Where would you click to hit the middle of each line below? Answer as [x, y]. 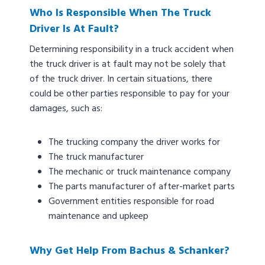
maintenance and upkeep [98, 217]
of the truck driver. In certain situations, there [121, 80]
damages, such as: [66, 109]
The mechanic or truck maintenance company [140, 172]
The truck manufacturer [96, 158]
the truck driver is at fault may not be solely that [128, 65]
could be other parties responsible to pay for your [130, 94]
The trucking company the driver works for [134, 143]
